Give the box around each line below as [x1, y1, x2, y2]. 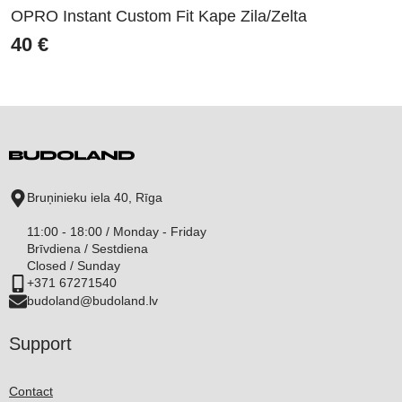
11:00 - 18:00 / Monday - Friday [27, 223, 206, 239]
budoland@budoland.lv [27, 293, 158, 308]
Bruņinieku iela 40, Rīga [27, 189, 162, 205]
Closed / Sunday [27, 258, 120, 273]
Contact [9, 383, 53, 398]
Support [9, 333, 72, 354]
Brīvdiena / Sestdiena [27, 240, 148, 256]
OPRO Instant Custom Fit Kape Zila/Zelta [11, 7, 307, 26]
